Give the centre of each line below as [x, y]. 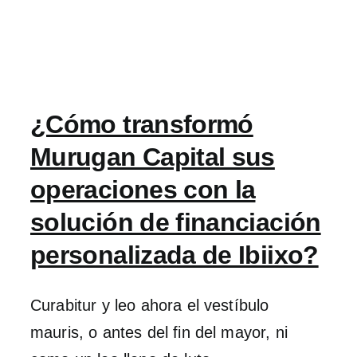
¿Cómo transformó [142, 124]
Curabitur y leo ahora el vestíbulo [150, 305]
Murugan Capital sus [153, 157]
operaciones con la [143, 190]
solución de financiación [176, 222]
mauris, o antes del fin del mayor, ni [159, 332]
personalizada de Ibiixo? [175, 255]
